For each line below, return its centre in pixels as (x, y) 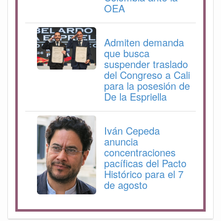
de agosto (126, 184)
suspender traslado (146, 64)
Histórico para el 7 (144, 174)
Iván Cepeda (132, 130)
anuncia (121, 141)
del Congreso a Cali (147, 74)
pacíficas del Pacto (145, 163)
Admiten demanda (144, 42)
